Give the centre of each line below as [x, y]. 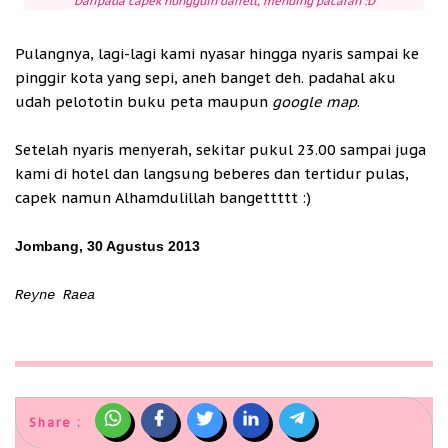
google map [314, 101]
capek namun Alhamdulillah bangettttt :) [163, 197]
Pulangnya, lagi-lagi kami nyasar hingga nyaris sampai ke [217, 53]
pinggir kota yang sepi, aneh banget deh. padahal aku [205, 77]
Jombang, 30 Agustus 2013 [107, 245]
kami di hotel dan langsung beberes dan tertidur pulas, [212, 173]
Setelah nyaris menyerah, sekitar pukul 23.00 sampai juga [220, 149]
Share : [55, 422]
